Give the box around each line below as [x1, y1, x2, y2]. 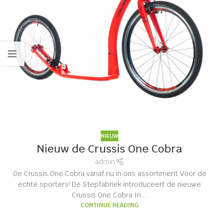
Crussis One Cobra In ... [72, 190, 147, 199]
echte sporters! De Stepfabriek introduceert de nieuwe [18, 179, 201, 189]
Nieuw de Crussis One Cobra [37, 142, 182, 156]
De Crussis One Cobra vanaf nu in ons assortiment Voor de [13, 169, 206, 178]
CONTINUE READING [80, 200, 139, 209]
